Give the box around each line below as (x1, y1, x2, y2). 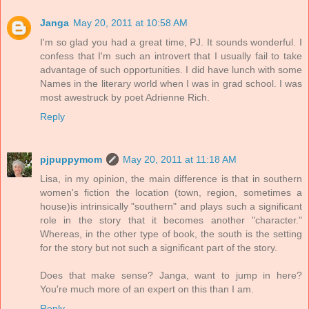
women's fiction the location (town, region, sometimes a (40, 187, 302, 199)
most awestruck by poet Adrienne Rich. (40, 92, 210, 103)
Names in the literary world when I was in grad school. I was (40, 78, 302, 90)
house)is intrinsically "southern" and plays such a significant (40, 201, 302, 212)
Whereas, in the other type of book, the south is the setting (40, 228, 302, 240)
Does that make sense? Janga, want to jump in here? (40, 270, 302, 281)
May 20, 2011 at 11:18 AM (123, 154, 237, 166)
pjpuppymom (40, 154, 102, 166)
